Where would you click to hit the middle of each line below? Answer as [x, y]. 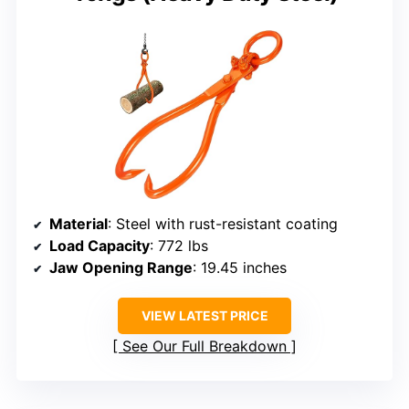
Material [79, 224]
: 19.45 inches [240, 268]
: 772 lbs [179, 246]
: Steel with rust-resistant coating [223, 224]
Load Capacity [100, 246]
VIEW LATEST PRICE [204, 316]
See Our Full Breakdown [204, 346]
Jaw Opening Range [121, 268]
